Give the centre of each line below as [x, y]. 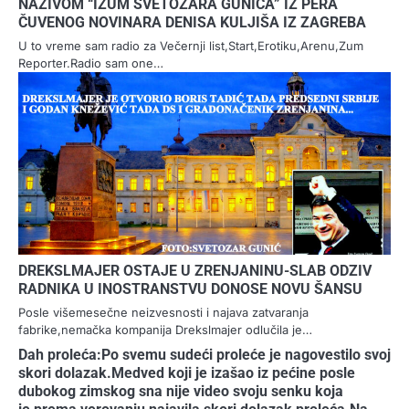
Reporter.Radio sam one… [91, 63]
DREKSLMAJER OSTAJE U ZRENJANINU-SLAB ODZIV [195, 271]
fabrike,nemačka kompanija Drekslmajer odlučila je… [165, 330]
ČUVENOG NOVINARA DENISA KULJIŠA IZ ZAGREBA [192, 23]
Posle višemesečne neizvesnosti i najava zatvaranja [163, 313]
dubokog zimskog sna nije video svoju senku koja [181, 392]
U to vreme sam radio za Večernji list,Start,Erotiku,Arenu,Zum [191, 46]
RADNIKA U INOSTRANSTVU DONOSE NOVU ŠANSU [190, 289]
